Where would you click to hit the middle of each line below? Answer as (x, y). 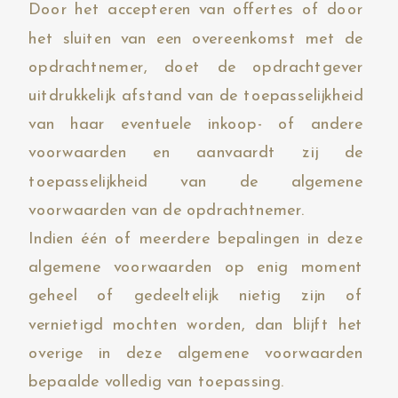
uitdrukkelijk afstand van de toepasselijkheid (196, 96)
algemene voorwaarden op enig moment (196, 268)
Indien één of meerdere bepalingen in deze (196, 239)
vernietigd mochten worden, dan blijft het (196, 325)
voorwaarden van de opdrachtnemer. (167, 210)
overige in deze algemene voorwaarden (196, 353)
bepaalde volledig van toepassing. (157, 382)
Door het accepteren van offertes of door (196, 10)
